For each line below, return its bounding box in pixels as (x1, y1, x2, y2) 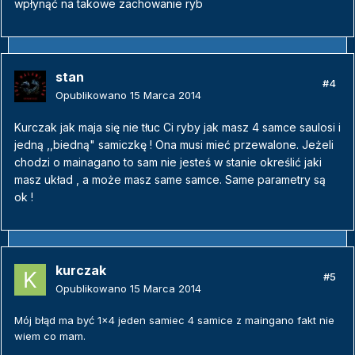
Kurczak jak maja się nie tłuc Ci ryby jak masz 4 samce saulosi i (14, 120, 341, 135)
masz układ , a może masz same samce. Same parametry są (14, 173, 326, 187)
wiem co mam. (14, 330, 86, 343)
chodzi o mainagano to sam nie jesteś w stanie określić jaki (14, 155, 322, 170)
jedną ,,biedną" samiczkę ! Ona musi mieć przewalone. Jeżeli (14, 138, 334, 152)
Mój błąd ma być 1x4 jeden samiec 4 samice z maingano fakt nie (14, 314, 334, 327)
